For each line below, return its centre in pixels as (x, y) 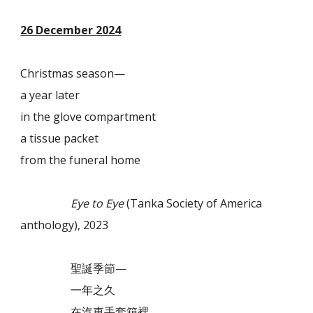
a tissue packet (60, 138)
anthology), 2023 (65, 225)
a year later (50, 95)
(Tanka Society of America (193, 203)
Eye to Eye (97, 203)
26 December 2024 (71, 30)
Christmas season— (73, 73)
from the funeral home (81, 160)
